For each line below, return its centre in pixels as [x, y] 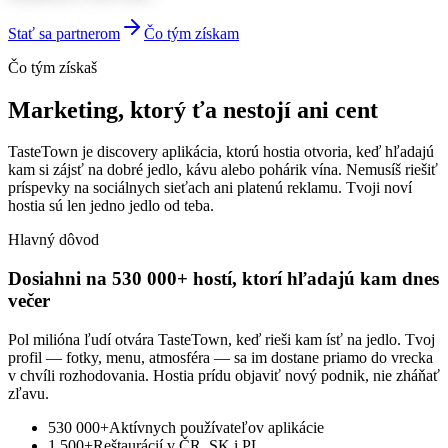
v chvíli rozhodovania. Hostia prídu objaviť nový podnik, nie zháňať [224, 375]
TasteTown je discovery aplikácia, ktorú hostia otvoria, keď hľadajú [221, 152]
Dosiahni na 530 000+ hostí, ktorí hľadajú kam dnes [223, 279]
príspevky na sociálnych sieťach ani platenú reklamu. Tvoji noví [210, 188]
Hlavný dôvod [53, 240]
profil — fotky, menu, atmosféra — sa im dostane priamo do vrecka [220, 357]
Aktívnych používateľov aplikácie [216, 427]
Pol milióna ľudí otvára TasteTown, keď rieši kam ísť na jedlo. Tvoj [221, 339]
